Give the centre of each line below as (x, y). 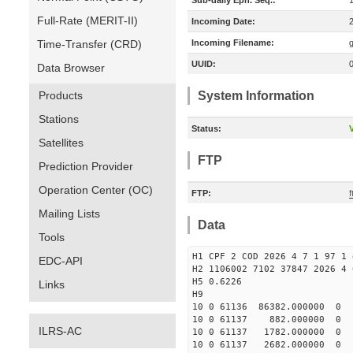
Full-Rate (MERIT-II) (87, 20)
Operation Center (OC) (96, 190)
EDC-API (61, 261)
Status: (206, 128)
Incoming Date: (223, 21)
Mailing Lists (69, 214)
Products (61, 95)
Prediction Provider (86, 166)
